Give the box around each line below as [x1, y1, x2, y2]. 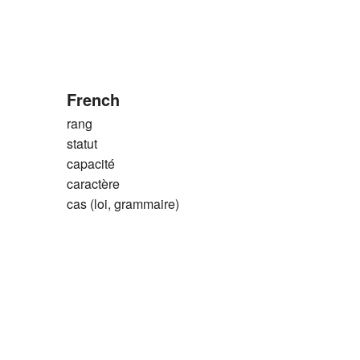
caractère [66, 174, 120, 194]
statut [66, 134, 97, 153]
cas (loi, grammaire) [66, 194, 179, 214]
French [66, 88, 120, 112]
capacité [66, 154, 115, 174]
